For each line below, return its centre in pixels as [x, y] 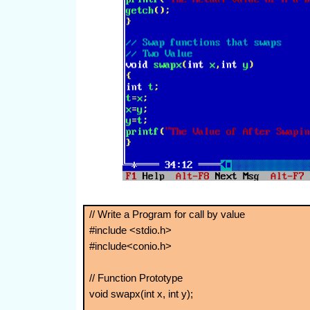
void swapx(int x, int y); [141, 294]
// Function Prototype [136, 278]
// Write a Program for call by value [167, 215]
